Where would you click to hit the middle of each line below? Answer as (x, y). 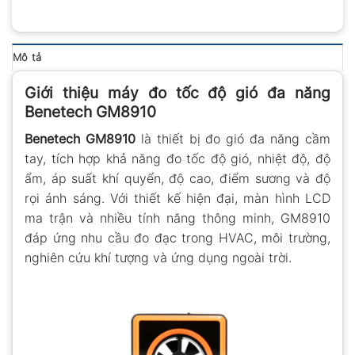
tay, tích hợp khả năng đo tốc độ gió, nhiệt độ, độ (177, 158)
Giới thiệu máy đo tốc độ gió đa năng (177, 93)
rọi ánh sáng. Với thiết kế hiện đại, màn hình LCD (177, 198)
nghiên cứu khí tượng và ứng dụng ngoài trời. (158, 257)
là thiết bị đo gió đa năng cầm (233, 138)
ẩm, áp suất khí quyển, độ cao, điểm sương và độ (177, 178)
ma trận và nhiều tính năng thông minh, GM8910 (177, 218)
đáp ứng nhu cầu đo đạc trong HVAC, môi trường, (177, 237)
